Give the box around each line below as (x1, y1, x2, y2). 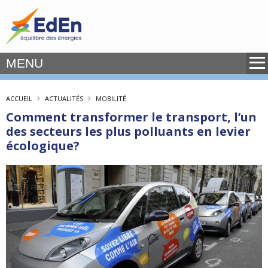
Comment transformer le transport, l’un (6, 109, 257, 125)
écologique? (6, 138, 80, 154)
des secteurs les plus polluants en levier (6, 123, 251, 139)
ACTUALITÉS (45, 94, 83, 103)
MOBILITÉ (96, 94, 126, 103)
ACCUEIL (6, 94, 32, 103)
